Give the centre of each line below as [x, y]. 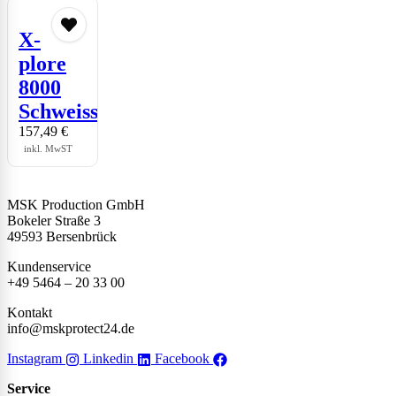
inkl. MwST [48, 149]
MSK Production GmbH [76, 205]
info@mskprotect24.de [71, 329]
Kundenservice [49, 267]
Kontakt [30, 313]
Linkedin [108, 359]
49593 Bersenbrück [62, 237]
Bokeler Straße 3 [54, 221]
